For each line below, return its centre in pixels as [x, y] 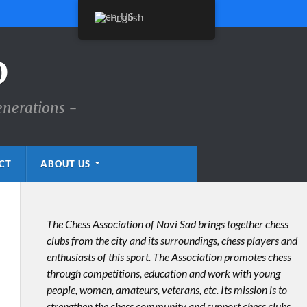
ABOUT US [65, 164]
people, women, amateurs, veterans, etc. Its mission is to [167, 290]
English [126, 17]
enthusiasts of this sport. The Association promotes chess [169, 257]
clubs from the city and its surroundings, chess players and [172, 240]
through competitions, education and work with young [163, 273]
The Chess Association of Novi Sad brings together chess [167, 224]
